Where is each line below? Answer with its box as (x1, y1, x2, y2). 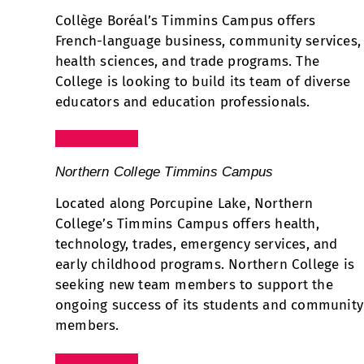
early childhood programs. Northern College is (55, 256, 355, 274)
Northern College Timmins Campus (55, 164, 274, 180)
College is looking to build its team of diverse (55, 73, 351, 91)
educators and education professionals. (55, 93, 310, 111)
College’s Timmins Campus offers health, (55, 215, 319, 233)
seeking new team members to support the (55, 276, 333, 294)
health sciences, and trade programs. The (55, 53, 320, 71)
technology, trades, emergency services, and (55, 236, 338, 253)
